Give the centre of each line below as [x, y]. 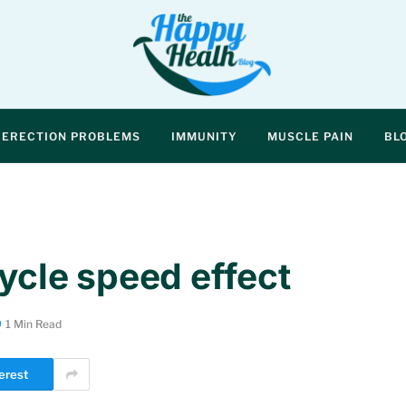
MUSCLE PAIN [311, 136]
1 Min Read [34, 324]
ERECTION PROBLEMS [71, 136]
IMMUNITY [204, 136]
